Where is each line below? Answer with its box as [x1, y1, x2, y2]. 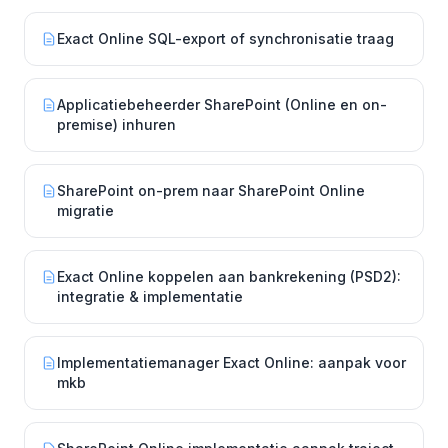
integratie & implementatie [57, 288, 243, 305]
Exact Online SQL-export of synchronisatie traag [57, 30, 394, 47]
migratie [57, 202, 114, 219]
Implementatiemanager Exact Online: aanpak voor [57, 354, 406, 371]
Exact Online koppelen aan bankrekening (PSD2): [57, 268, 401, 285]
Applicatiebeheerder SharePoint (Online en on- [57, 96, 387, 113]
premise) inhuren [57, 116, 176, 133]
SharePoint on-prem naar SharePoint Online [57, 182, 365, 199]
